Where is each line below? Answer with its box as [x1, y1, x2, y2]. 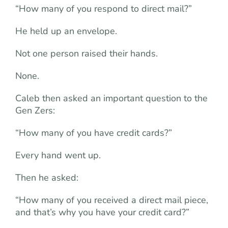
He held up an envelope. [15, 25, 117, 37]
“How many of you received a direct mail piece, [15, 194, 208, 206]
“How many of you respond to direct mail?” [15, 3, 192, 15]
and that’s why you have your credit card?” [15, 206, 189, 218]
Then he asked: [15, 172, 78, 184]
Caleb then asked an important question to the [15, 92, 208, 104]
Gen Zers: [15, 104, 55, 117]
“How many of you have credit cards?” [15, 127, 172, 139]
